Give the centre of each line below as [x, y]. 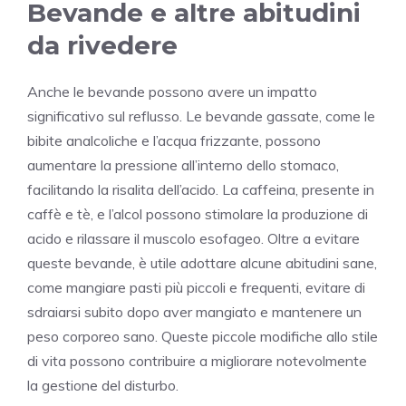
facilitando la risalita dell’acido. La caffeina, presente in [201, 190]
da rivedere [102, 46]
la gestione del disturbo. [103, 386]
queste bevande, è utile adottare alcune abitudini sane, [202, 263]
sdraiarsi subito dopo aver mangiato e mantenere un [194, 312]
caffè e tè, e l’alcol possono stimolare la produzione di [198, 214]
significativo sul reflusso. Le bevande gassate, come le [201, 116]
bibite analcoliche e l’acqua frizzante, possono [174, 141]
